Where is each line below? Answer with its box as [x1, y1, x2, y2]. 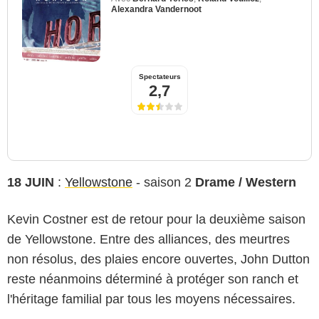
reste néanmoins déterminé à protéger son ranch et [7, 271, 298, 286]
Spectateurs [138, 72, 181, 80]
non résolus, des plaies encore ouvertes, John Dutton [7, 251, 310, 266]
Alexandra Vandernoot [111, 4, 202, 14]
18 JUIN [7, 174, 54, 189]
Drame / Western [195, 174, 296, 189]
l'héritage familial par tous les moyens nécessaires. [7, 291, 296, 306]
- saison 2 [132, 174, 195, 189]
